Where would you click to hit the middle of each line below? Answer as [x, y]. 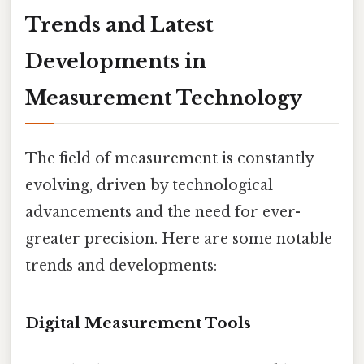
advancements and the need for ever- [163, 212]
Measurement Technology [164, 97]
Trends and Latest [119, 24]
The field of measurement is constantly [169, 158]
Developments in [116, 61]
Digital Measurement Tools [138, 323]
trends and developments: [121, 265]
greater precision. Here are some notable [179, 238]
